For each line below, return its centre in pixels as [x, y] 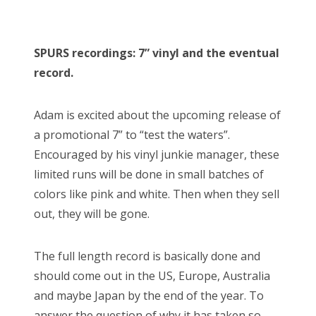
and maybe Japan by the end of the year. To [149, 295]
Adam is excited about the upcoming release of [157, 115]
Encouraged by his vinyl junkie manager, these [157, 154]
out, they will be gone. [92, 213]
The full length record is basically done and [147, 256]
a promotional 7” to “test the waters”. [132, 134]
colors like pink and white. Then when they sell [157, 194]
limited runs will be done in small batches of [149, 174]
